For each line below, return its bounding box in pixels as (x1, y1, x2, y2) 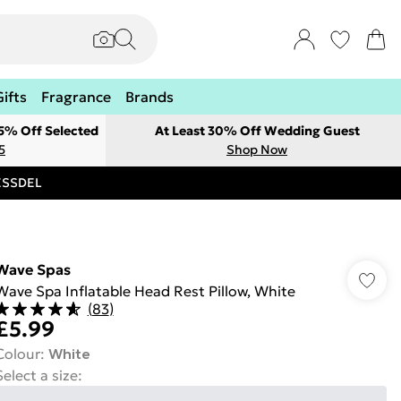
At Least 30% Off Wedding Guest (154, 123, 360, 139)
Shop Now (226, 141, 287, 158)
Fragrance (41, 88, 111, 106)
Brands (125, 88, 174, 106)
